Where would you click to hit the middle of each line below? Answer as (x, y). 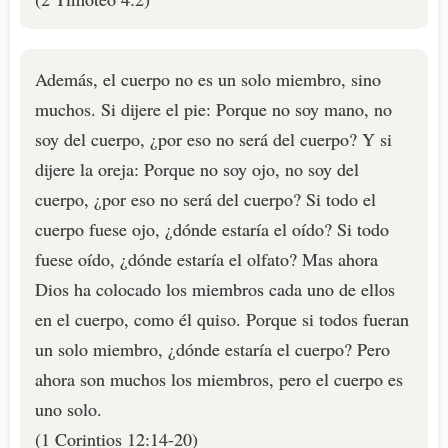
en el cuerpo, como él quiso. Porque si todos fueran (222, 319)
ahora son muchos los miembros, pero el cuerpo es (219, 379)
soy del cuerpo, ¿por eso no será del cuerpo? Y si (213, 139)
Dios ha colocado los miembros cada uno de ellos (215, 289)
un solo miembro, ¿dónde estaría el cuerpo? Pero (212, 349)
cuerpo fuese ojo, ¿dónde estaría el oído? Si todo (212, 229)
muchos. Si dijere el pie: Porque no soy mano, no (213, 109)
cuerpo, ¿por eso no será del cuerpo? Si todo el (205, 199)
